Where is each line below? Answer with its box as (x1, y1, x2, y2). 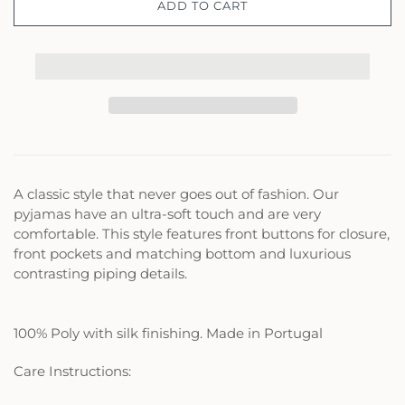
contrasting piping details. (14, 264, 187, 282)
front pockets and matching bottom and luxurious (14, 244, 351, 262)
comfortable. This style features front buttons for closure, (14, 224, 390, 242)
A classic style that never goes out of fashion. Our (14, 184, 339, 202)
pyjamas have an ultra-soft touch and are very (14, 204, 321, 222)
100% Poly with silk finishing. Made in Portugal (14, 324, 323, 342)
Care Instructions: (14, 362, 131, 380)
